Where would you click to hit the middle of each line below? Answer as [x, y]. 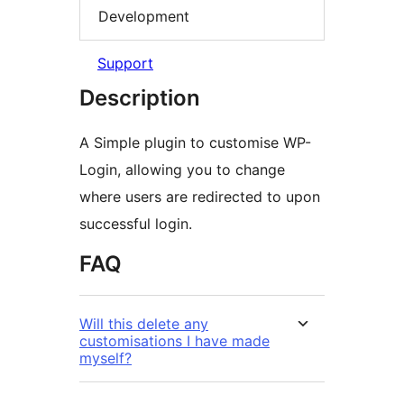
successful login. [136, 224]
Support [125, 64]
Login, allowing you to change [182, 170]
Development [144, 16]
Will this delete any [144, 324]
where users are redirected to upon [200, 197]
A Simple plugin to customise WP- [195, 143]
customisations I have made [174, 341]
